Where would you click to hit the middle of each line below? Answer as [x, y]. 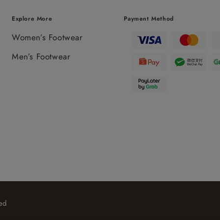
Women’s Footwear [47, 38]
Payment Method [149, 19]
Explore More [32, 19]
